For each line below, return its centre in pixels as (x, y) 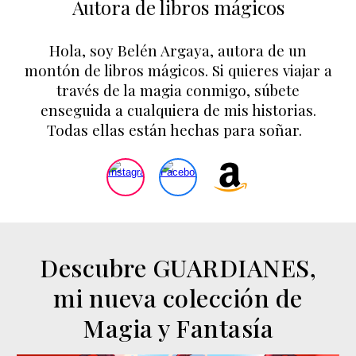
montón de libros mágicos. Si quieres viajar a (178, 71)
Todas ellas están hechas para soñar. (178, 130)
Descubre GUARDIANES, (178, 267)
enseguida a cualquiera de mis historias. (178, 110)
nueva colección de (193, 298)
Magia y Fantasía (178, 328)
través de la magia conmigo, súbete (178, 91)
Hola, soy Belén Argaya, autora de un (178, 51)
